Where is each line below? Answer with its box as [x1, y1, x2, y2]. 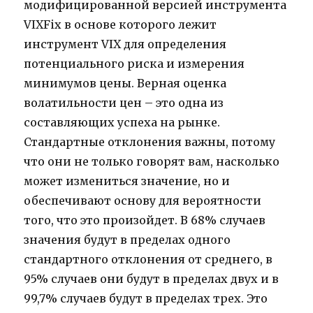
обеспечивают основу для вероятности [24, 194, 262, 208]
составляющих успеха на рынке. [24, 115, 221, 130]
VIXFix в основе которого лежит [24, 17, 217, 32]
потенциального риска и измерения [24, 57, 245, 71]
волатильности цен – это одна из [24, 96, 224, 110]
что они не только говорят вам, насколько [24, 154, 280, 169]
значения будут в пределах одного [24, 233, 231, 247]
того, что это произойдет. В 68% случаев [24, 213, 266, 228]
